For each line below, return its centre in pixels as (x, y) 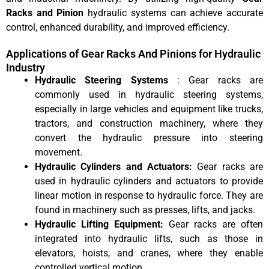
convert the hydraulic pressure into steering (149, 138)
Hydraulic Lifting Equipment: (102, 224)
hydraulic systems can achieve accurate (176, 13)
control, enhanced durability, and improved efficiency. (118, 28)
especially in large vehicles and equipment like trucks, (149, 109)
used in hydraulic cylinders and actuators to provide (149, 181)
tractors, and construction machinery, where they (149, 123)
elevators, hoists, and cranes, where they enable (149, 253)
